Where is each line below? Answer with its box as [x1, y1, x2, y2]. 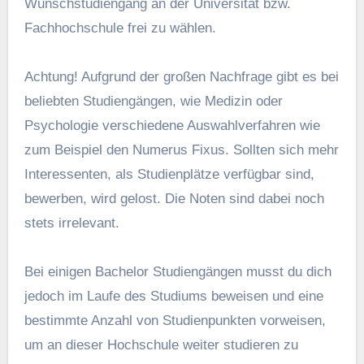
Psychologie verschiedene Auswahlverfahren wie [24, 118, 320, 134]
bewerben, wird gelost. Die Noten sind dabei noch [24, 191, 324, 207]
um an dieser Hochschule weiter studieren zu [24, 337, 298, 353]
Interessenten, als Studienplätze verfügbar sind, [24, 167, 314, 183]
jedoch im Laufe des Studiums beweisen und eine [24, 288, 323, 305]
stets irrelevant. [24, 215, 119, 232]
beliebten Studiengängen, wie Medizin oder [24, 93, 283, 110]
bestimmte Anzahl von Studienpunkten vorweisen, [24, 313, 326, 329]
